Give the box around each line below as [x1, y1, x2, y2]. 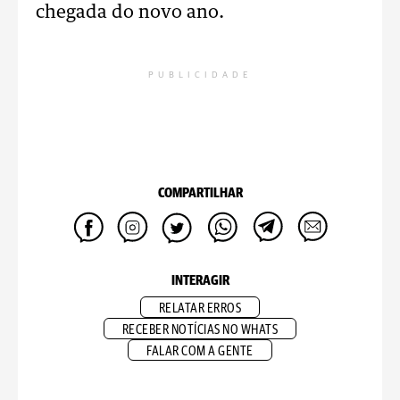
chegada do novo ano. [36, 4, 229, 21]
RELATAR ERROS [158, 302, 242, 315]
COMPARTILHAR [157, 187, 243, 200]
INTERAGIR [171, 274, 229, 287]
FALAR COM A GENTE [146, 345, 254, 358]
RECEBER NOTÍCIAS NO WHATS [121, 323, 279, 337]
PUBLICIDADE [148, 71, 252, 79]
